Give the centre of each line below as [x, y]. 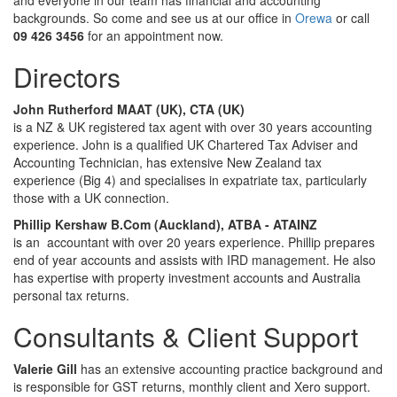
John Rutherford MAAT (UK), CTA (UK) [129, 109]
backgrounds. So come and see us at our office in [154, 18]
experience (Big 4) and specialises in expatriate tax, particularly [190, 180]
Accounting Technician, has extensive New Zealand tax [167, 163]
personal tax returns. [71, 296]
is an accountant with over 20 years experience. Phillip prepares [194, 242]
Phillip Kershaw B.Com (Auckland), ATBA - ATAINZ [165, 225]
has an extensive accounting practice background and [230, 369]
